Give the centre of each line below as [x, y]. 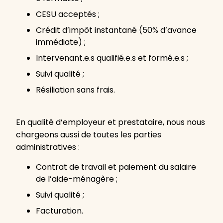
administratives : [48, 147]
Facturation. [59, 211]
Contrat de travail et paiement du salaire [116, 167]
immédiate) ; [61, 42]
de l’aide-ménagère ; [77, 179]
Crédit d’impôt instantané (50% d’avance [116, 30]
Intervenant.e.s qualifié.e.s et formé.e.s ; [112, 58]
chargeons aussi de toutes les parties [89, 135]
